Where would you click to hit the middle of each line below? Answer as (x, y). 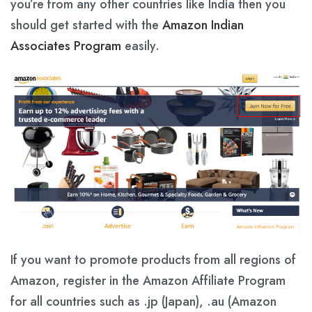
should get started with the (86, 25)
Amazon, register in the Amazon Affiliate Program (148, 281)
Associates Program (66, 46)
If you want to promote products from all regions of (153, 260)
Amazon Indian (203, 25)
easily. (140, 46)
